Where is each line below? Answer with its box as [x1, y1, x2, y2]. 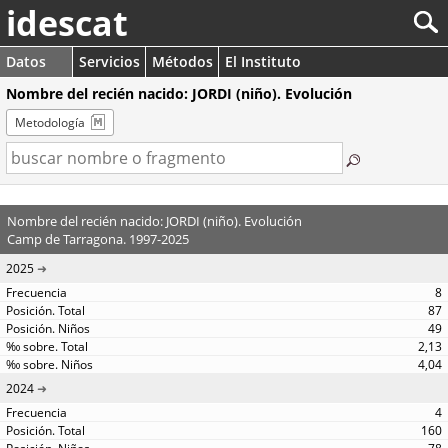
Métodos [152, 52, 213, 71]
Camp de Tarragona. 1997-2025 [6, 229, 189, 248]
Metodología [15, 114, 85, 131]
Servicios [79, 52, 140, 71]
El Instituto [225, 52, 301, 71]
